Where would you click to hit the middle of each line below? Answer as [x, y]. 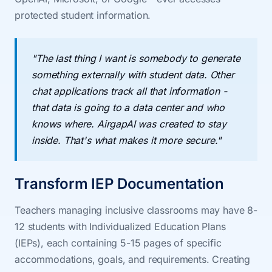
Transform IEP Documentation [119, 184]
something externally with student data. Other [133, 75]
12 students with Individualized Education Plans [120, 226]
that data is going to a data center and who [128, 107]
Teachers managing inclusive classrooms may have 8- [136, 210]
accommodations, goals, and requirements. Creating [133, 259]
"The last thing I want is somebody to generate [136, 58]
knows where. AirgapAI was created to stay [129, 124]
